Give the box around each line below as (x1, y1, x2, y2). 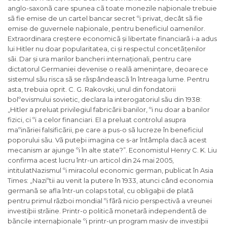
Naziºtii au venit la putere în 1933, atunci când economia (32, 176, 213, 185)
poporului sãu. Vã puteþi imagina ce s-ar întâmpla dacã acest (8, 136, 207, 144)
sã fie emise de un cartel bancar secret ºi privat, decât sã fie (8, 14, 203, 23)
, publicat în (162, 166, 200, 175)
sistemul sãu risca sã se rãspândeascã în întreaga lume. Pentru (8, 75, 209, 84)
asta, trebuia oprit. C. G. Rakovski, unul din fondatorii (8, 85, 176, 94)
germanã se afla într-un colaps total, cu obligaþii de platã (8, 186, 194, 195)
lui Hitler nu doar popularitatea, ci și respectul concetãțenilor (8, 45, 206, 53)
